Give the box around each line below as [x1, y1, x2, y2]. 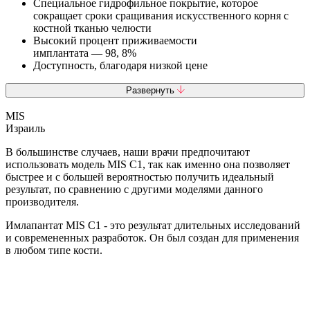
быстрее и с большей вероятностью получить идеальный [6, 171, 274, 183]
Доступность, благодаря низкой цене [33, 60, 208, 72]
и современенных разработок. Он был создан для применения [6, 232, 299, 244]
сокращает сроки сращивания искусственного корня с [33, 10, 289, 22]
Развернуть [125, 85, 177, 96]
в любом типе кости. [6, 244, 102, 257]
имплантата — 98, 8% [33, 47, 136, 60]
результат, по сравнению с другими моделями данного [6, 183, 263, 196]
